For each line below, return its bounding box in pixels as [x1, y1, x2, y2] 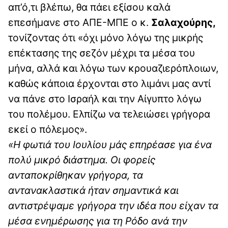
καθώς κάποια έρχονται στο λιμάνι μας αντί [8, 77, 211, 90]
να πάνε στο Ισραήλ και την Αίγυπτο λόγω [8, 93, 202, 105]
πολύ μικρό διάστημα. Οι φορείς [8, 154, 155, 166]
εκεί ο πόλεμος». [8, 123, 87, 136]
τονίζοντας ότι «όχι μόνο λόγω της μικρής [8, 32, 203, 44]
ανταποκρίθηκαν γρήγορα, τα [8, 169, 143, 182]
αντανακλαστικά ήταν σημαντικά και [8, 184, 179, 197]
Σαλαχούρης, [151, 16, 216, 29]
